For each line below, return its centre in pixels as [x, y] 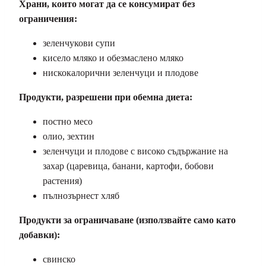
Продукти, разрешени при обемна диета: [106, 97]
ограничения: [48, 18]
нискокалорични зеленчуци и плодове [121, 72]
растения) [62, 180]
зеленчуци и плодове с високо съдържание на [135, 151]
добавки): [39, 235]
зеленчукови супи [79, 43]
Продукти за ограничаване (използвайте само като [127, 220]
